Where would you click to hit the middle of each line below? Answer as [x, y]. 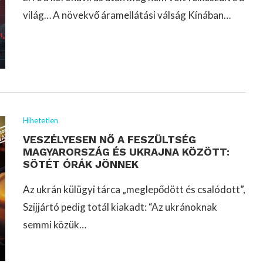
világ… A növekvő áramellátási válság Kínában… [127, 15]
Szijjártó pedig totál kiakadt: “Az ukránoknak [120, 207]
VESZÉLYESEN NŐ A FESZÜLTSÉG [109, 140]
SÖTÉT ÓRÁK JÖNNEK [81, 164]
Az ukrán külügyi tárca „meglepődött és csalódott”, [134, 190]
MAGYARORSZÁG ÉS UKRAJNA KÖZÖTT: [126, 152]
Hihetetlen [41, 121]
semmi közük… [55, 225]
